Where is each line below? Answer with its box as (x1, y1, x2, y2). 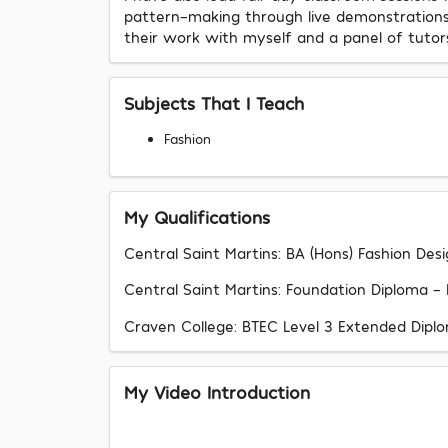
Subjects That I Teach (123, 92, 304, 115)
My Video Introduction (123, 380, 310, 403)
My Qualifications (123, 206, 270, 229)
